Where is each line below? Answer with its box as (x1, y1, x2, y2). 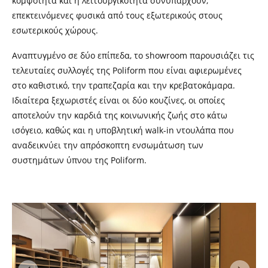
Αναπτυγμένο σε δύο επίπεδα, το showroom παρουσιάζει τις (12, 49, 254, 61)
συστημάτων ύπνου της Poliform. (12, 154, 147, 166)
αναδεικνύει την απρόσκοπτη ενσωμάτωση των (12, 139, 203, 151)
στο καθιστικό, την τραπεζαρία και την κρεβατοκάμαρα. (12, 79, 235, 91)
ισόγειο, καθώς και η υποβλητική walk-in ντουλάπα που (12, 124, 234, 136)
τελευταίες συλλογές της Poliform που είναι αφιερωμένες (12, 64, 242, 76)
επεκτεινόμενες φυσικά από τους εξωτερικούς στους (12, 9, 223, 21)
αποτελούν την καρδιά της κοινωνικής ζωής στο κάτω (12, 109, 227, 121)
